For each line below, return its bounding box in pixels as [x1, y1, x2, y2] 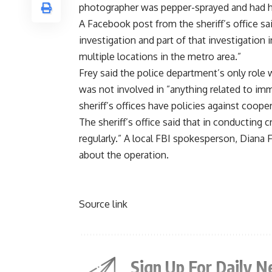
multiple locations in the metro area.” [79, 50, 241, 63]
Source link [79, 198, 127, 211]
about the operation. [79, 149, 169, 161]
